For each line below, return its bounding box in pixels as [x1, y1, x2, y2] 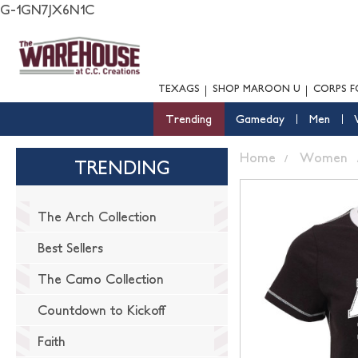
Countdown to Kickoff [38, 303, 165, 317]
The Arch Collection [38, 209, 157, 224]
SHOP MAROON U [213, 83, 300, 93]
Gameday [235, 113, 284, 125]
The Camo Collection [38, 272, 164, 286]
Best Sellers [38, 241, 103, 255]
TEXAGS [158, 83, 200, 93]
